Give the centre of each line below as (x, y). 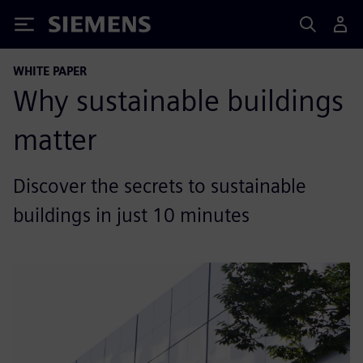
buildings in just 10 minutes (131, 215)
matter (55, 139)
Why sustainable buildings (178, 100)
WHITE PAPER (50, 71)
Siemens (75, 27)
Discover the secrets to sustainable (160, 186)
